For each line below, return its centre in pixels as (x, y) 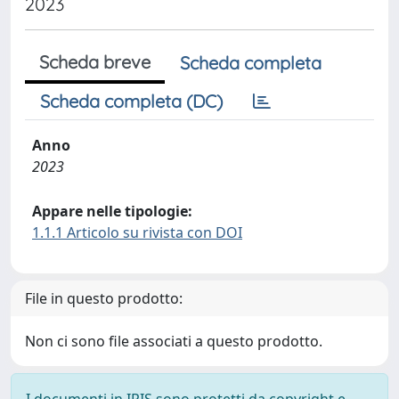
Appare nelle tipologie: (112, 211)
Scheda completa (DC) (131, 101)
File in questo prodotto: (104, 298)
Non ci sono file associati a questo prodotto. (174, 341)
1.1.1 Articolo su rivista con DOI (137, 232)
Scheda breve (95, 62)
